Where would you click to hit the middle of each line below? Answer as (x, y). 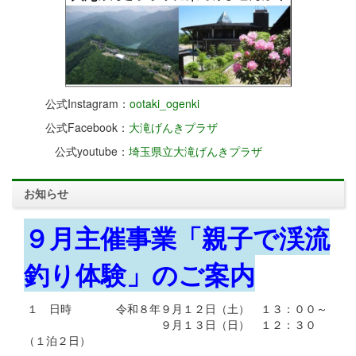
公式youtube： (70, 151)
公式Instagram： (71, 104)
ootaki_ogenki (164, 104)
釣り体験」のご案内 (139, 275)
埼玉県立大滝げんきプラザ (195, 151)
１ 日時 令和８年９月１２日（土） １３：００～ (176, 309)
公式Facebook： (70, 128)
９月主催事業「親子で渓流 (177, 238)
